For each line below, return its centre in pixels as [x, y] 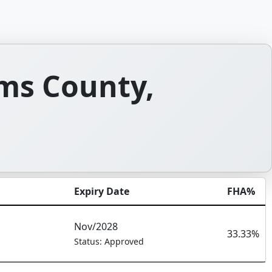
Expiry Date [102, 191]
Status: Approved [109, 241]
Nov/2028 [96, 226]
